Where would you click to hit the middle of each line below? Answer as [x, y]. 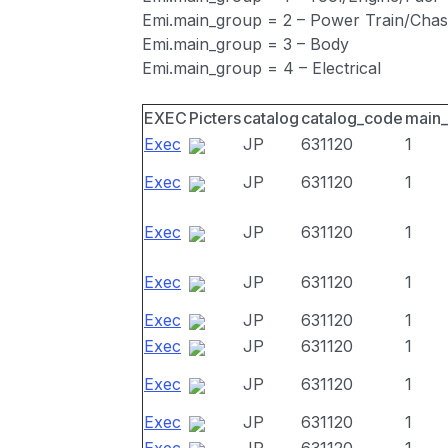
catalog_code [352, 118]
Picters [215, 118]
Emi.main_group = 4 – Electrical [261, 68]
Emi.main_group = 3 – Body [245, 44]
